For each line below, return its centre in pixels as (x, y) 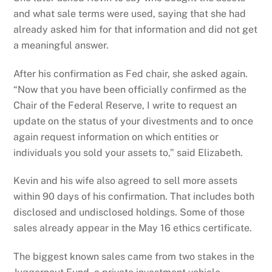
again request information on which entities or (116, 137)
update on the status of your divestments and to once (134, 121)
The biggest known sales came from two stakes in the (134, 257)
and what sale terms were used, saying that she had (130, 13)
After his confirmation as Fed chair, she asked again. (131, 73)
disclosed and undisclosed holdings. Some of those (129, 212)
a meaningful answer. (61, 45)
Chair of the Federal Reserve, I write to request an (125, 105)
